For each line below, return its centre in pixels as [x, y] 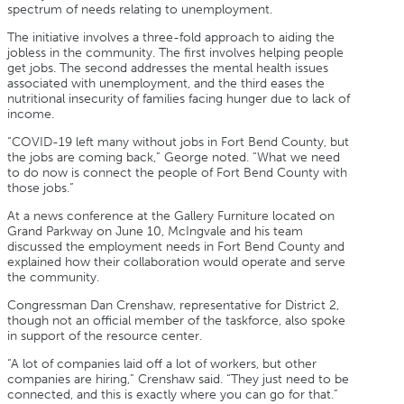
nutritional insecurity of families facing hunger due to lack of [179, 98]
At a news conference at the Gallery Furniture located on [171, 216]
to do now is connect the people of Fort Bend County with [177, 172]
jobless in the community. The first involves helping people [175, 52]
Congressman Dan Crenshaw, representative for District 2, [173, 305]
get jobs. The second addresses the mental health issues [168, 68]
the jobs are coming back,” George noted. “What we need [174, 157]
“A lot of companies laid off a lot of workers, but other [162, 363]
